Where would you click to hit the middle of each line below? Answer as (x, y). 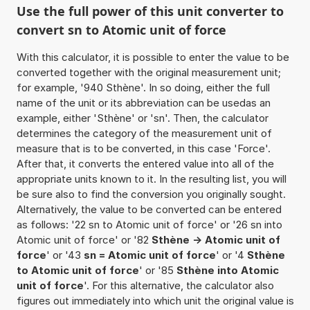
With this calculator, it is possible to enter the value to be (153, 57)
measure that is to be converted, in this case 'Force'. (143, 148)
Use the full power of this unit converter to (150, 11)
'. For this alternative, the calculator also (179, 285)
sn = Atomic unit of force (149, 255)
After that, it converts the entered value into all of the (145, 163)
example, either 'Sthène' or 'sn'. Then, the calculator (142, 118)
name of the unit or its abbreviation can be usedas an (143, 102)
